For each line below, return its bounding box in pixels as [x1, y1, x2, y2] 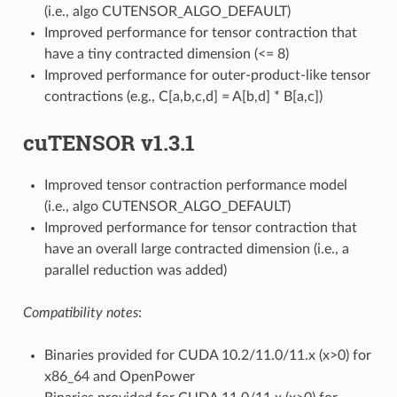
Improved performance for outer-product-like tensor [43, 67, 370, 82]
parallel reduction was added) [43, 262, 227, 277]
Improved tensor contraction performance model [43, 177, 347, 192]
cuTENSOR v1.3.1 [22, 128, 195, 157]
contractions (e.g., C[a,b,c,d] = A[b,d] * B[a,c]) [43, 89, 323, 104]
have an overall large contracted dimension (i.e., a [43, 241, 349, 256]
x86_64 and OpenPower [43, 369, 195, 384]
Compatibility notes [22, 305, 138, 320]
